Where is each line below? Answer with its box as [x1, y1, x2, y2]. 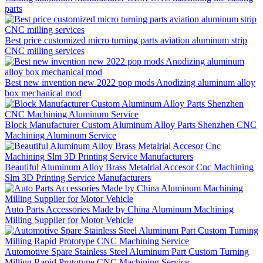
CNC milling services [5, 45, 85, 56]
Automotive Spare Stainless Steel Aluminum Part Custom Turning [5, 246, 249, 257]
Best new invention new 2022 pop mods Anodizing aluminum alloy [5, 77, 255, 87]
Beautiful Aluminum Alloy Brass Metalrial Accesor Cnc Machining [5, 161, 254, 172]
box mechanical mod [5, 87, 82, 98]
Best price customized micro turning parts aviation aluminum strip [5, 35, 247, 45]
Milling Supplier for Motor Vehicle [5, 214, 133, 225]
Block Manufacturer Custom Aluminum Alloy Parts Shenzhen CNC [5, 119, 257, 130]
